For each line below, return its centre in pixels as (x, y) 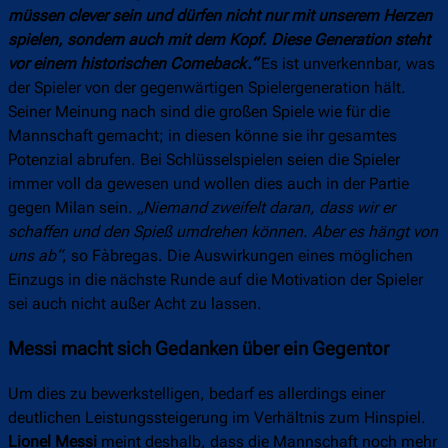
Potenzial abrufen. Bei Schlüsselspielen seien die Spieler (204, 160)
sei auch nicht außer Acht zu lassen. (137, 304)
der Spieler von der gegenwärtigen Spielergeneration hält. (207, 88)
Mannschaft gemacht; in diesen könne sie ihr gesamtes (202, 136)
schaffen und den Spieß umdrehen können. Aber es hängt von (223, 232)
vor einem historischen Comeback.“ (132, 64)
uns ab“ (35, 256)
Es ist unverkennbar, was (346, 64)
